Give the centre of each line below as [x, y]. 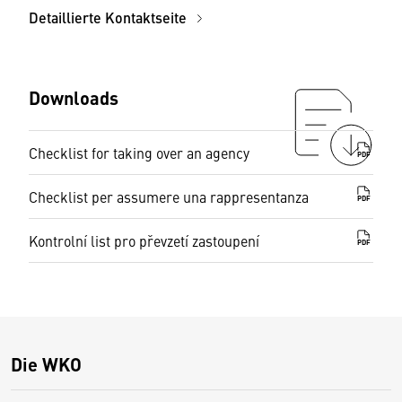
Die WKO [46, 364]
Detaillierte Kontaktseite [109, 17]
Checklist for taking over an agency [139, 153]
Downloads [74, 97]
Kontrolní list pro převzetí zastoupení [144, 240]
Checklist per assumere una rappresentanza [169, 197]
